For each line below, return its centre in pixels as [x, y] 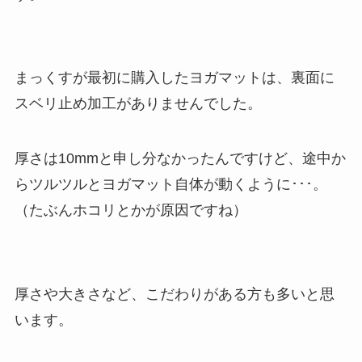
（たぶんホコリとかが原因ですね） [130, 210]
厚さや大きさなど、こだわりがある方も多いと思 [174, 294]
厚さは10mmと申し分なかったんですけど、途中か [180, 159]
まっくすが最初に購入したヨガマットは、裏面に [174, 78]
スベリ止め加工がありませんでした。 [138, 104]
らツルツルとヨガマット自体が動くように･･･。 [170, 185]
